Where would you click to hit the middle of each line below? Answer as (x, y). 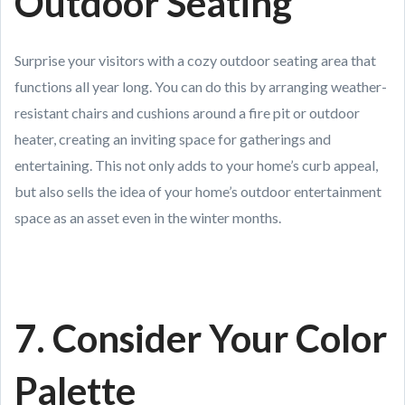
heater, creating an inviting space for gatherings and (173, 139)
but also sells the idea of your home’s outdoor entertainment (198, 191)
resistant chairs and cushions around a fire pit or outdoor (187, 113)
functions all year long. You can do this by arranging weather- (201, 86)
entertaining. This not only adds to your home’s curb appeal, (196, 165)
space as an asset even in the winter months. (148, 217)
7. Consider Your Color (201, 338)
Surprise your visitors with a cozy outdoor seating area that (195, 60)
